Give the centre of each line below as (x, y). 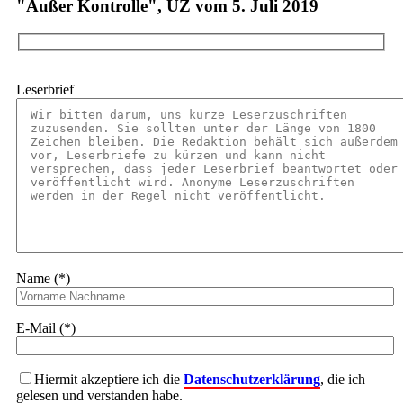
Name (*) (43, 278)
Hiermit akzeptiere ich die (109, 379)
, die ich (343, 379)
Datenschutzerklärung (252, 379)
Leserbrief (45, 89)
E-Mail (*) (46, 327)
